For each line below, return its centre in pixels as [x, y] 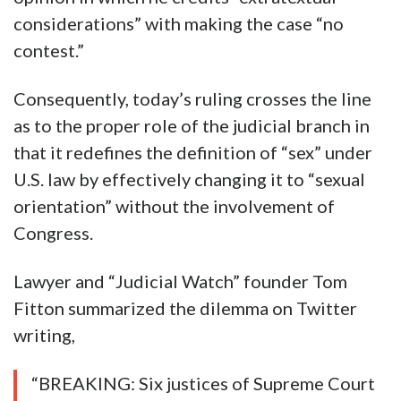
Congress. [53, 233]
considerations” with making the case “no [179, 24]
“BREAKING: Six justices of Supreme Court [203, 384]
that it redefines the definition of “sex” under [193, 153]
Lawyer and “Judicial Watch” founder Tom [180, 282]
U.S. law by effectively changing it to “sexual [189, 179]
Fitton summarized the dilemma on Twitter [185, 308]
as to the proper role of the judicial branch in [192, 126]
